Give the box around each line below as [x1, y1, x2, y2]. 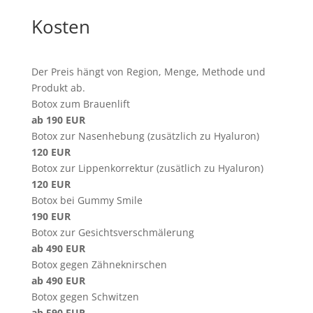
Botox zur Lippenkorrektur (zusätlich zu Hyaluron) [31, 161, 263, 175]
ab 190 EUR [31, 113, 85, 126]
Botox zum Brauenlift [31, 97, 130, 110]
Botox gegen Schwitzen [31, 290, 139, 303]
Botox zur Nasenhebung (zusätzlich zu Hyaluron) [31, 129, 259, 143]
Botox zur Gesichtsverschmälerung [31, 226, 194, 239]
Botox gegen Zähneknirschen [31, 258, 167, 271]
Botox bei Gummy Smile [31, 194, 143, 207]
